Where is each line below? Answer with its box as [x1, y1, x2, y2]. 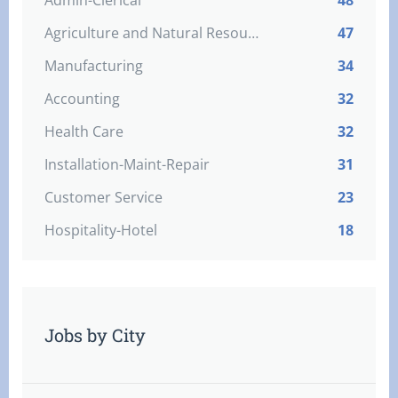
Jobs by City [44, 323, 146, 346]
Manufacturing [44, 56, 143, 76]
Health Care [44, 122, 123, 141]
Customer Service [44, 187, 163, 207]
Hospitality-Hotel [44, 220, 157, 240]
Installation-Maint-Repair [44, 155, 210, 174]
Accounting [44, 89, 120, 108]
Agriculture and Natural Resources [248, 23, 259, 43]
